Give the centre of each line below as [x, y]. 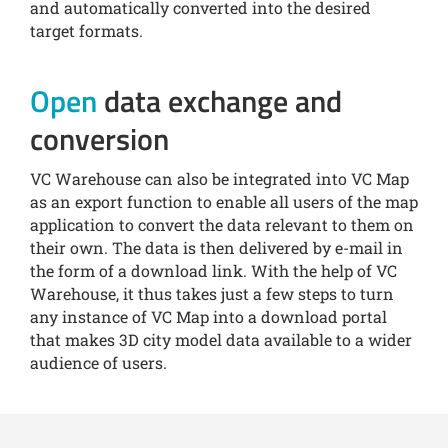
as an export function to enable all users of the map [224, 202]
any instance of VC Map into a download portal [208, 317]
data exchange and [219, 101]
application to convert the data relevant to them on [222, 225]
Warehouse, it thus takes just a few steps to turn [212, 294]
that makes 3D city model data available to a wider [221, 340]
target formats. [86, 31]
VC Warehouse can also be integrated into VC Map [219, 179]
